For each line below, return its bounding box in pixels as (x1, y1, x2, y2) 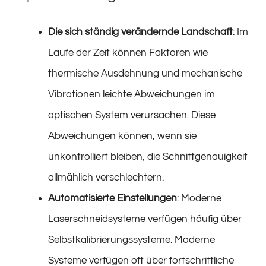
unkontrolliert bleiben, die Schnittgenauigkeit (48, 151, 248, 162)
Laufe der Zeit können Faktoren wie (48, 47, 208, 58)
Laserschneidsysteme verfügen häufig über (48, 214, 242, 224)
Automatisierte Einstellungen (48, 193, 177, 204)
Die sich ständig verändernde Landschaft (48, 27, 233, 37)
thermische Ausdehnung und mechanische (48, 68, 242, 79)
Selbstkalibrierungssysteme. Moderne (48, 235, 215, 245)
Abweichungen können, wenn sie (48, 131, 197, 141)
